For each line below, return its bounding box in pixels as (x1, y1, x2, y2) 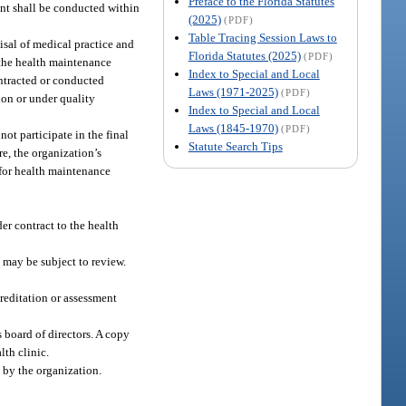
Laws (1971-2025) (188, 84, 278, 99)
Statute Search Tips (188, 139, 283, 153)
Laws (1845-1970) (188, 121, 278, 135)
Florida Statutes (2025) (188, 48, 301, 63)
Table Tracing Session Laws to (188, 30, 337, 44)
